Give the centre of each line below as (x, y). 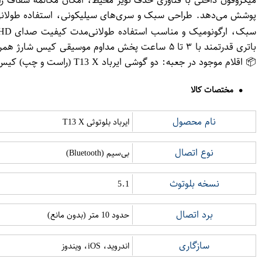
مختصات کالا (212, 90)
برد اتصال (194, 215)
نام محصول (194, 122)
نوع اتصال (194, 153)
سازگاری (194, 246)
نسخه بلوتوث (194, 184)
